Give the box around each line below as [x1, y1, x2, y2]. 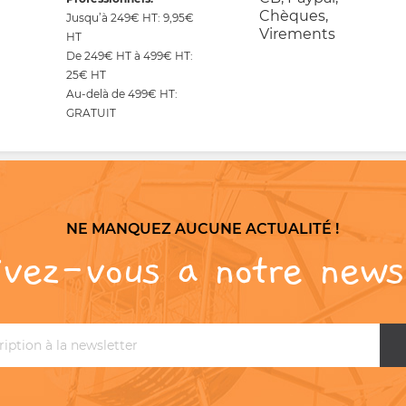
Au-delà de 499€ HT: [65, 86, 178, 101]
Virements [259, 24, 336, 43]
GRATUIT [65, 105, 116, 120]
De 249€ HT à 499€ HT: [65, 48, 193, 63]
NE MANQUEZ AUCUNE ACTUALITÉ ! [66, 219, 340, 237]
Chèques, [259, 6, 329, 24]
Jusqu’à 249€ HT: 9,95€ [65, 10, 194, 24]
